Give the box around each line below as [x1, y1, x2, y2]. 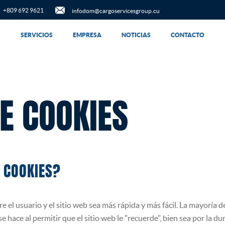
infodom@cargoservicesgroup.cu [72, 8, 160, 14]
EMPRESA [72, 32, 101, 38]
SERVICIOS [20, 32, 53, 38]
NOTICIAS [121, 32, 151, 38]
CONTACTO [170, 32, 204, 38]
